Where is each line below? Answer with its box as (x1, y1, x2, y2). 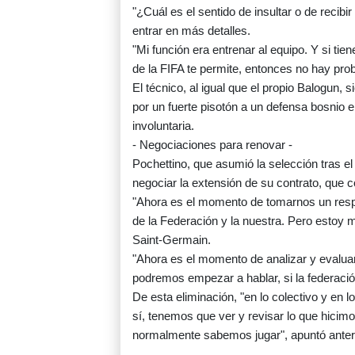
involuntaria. (132, 119, 194, 133)
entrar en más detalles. (132, 24, 250, 38)
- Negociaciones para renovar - (132, 138, 292, 152)
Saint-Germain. (132, 233, 211, 247)
